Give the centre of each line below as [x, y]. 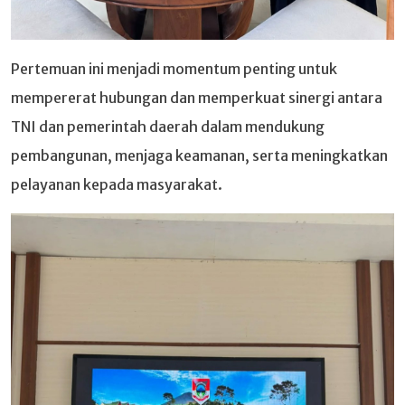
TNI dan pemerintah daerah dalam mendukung [168, 126]
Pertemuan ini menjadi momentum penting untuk [174, 68]
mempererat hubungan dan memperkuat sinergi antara [197, 97]
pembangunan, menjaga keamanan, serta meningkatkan [199, 155]
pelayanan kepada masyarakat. [117, 184]
